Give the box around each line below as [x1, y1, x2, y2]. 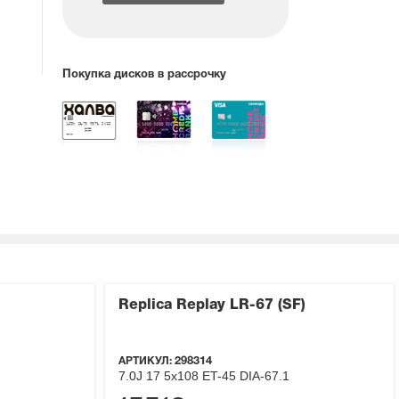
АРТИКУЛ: [118, 356, 175, 367]
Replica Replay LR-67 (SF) [118, 299, 305, 313]
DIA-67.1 [240, 369, 289, 384]
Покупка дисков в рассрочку [62, 69, 227, 81]
